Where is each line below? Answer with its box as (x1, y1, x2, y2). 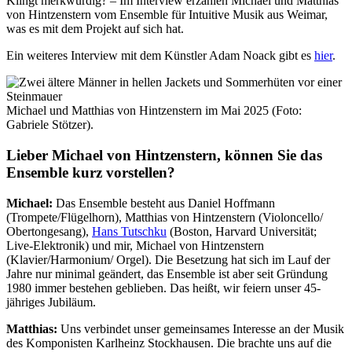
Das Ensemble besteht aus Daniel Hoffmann (56, 196, 275, 210)
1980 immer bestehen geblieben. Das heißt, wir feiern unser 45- (6, 280, 321, 295)
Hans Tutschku (92, 224, 167, 238)
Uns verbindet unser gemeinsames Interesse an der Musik (57, 321, 344, 335)
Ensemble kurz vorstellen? (6, 164, 175, 181)
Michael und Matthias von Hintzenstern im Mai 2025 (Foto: (6, 104, 302, 118)
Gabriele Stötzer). (6, 118, 93, 132)
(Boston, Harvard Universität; (167, 224, 317, 238)
